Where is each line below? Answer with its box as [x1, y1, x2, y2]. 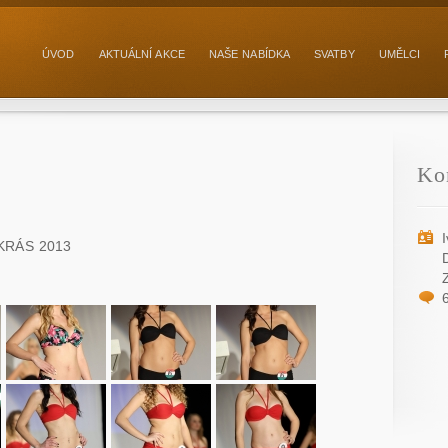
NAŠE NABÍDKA [208, 48, 291, 60]
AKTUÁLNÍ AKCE [98, 48, 185, 60]
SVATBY [314, 48, 355, 60]
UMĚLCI [378, 48, 421, 60]
